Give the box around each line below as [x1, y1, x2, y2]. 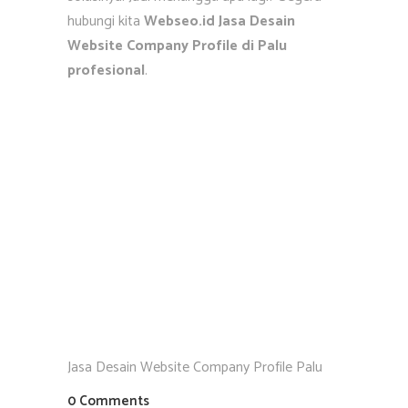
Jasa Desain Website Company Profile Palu [67, 355, 322, 380]
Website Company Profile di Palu [67, 34, 287, 58]
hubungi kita [67, 9, 144, 34]
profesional [67, 58, 145, 83]
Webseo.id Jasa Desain [144, 9, 295, 34]
